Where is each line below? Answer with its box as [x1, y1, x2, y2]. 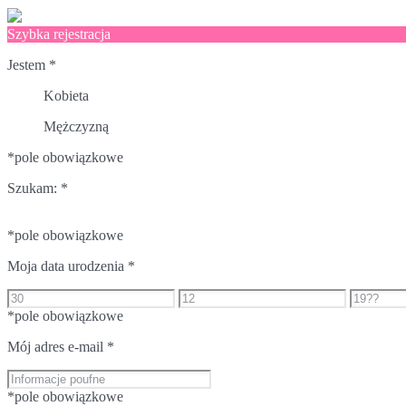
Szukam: [7, 179, 61, 196]
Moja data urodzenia [7, 257, 128, 274]
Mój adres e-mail [7, 338, 107, 354]
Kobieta [43, 87, 89, 103]
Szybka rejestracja [7, 25, 111, 42]
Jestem [7, 56, 49, 72]
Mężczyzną [43, 118, 109, 134]
